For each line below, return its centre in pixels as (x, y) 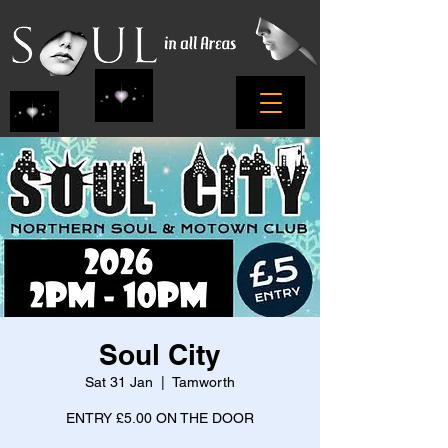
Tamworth (203, 382)
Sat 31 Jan (119, 382)
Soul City (160, 354)
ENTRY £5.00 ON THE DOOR (160, 418)
